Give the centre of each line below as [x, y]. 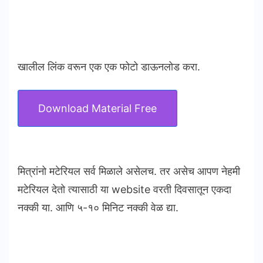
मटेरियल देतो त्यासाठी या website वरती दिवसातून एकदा [124, 190]
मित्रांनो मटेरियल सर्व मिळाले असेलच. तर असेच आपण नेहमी [129, 171]
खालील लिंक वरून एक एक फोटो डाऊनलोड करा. [109, 67]
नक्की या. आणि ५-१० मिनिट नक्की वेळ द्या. [98, 208]
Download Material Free [97, 109]
